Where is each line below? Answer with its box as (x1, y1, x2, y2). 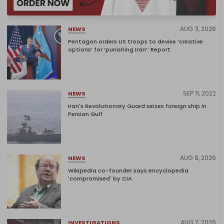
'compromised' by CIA (68, 174, 132, 183)
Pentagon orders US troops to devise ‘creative (68, 37, 203, 46)
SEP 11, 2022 (183, 89, 216, 98)
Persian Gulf (68, 110, 102, 118)
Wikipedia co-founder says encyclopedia (68, 166, 188, 175)
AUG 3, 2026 (180, 24, 216, 33)
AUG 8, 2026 (180, 153, 216, 162)
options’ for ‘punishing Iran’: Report (68, 45, 170, 54)
